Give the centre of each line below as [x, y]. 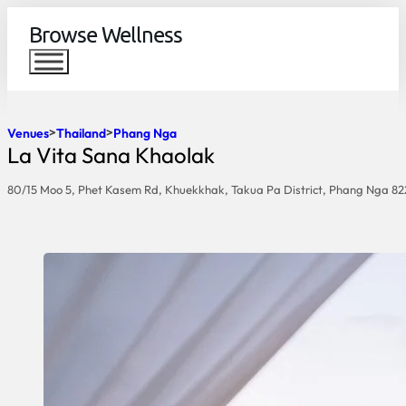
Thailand [81, 133]
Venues [28, 133]
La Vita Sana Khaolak [111, 155]
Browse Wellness [106, 34]
